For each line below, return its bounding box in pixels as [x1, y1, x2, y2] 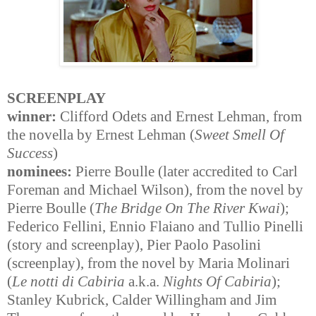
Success [7, 145, 53, 162]
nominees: [7, 164, 72, 180]
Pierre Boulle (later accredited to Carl [72, 164, 298, 180]
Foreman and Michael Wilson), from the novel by [7, 182, 303, 198]
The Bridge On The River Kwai [95, 200, 280, 217]
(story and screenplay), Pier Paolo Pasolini [7, 237, 261, 253]
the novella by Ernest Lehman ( [7, 127, 195, 143]
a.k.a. [125, 274, 163, 290]
